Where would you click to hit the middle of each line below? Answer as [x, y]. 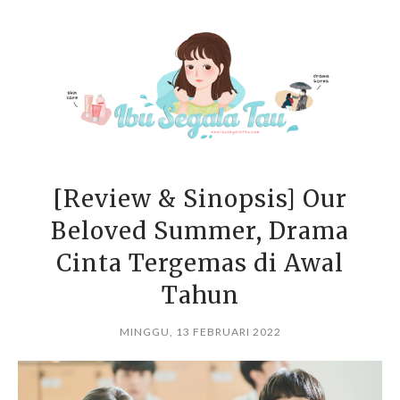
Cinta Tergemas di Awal [200, 263]
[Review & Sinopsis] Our [200, 199]
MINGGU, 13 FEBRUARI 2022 [200, 332]
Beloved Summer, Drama [200, 231]
